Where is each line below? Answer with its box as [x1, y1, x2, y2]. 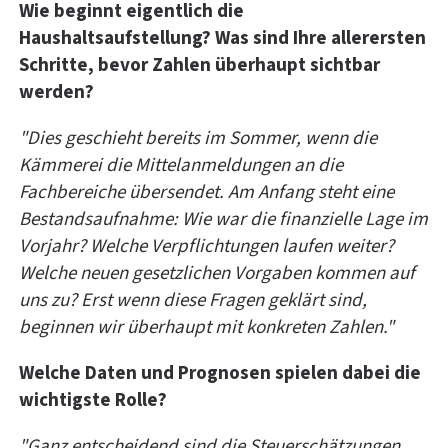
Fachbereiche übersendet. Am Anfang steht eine [19, 178, 394, 206]
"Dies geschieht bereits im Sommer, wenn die [19, 124, 377, 152]
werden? [19, 78, 94, 106]
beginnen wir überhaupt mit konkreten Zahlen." [19, 313, 394, 341]
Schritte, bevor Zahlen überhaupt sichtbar [19, 51, 380, 79]
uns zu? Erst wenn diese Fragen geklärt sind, [19, 286, 367, 314]
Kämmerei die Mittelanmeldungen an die [19, 151, 343, 179]
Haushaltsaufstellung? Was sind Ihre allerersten [19, 24, 426, 52]
